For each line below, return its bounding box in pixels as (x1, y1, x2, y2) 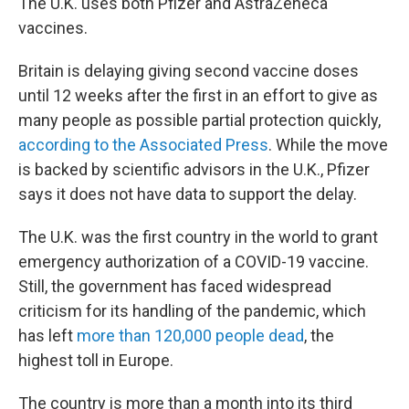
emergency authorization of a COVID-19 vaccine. (18, 252, 369, 271)
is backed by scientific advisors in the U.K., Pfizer (18, 160, 370, 179)
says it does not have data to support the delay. (18, 184, 357, 204)
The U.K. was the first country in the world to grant (18, 227, 378, 246)
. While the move (268, 135, 388, 154)
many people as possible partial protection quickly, (18, 110, 381, 130)
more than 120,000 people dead (77, 326, 304, 345)
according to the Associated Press (18, 135, 268, 154)
